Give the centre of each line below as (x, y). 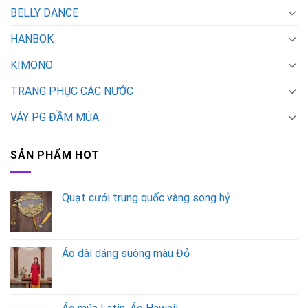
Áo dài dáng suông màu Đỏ (126, 253)
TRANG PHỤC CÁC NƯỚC (72, 91)
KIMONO (32, 65)
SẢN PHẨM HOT (55, 155)
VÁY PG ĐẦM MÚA (55, 117)
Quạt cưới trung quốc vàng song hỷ (146, 197)
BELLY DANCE (44, 12)
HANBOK (32, 38)
